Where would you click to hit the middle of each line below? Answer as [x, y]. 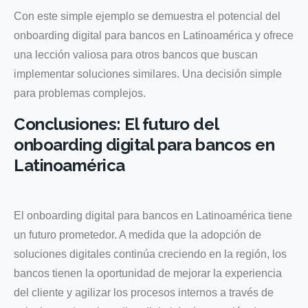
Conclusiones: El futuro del [116, 124]
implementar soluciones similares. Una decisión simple [148, 74]
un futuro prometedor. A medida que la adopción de [137, 234]
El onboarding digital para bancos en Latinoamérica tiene [153, 215]
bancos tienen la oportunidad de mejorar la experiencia [148, 273]
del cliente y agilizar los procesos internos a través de [144, 292]
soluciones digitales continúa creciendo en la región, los [150, 254]
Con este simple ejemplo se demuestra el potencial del [147, 16]
